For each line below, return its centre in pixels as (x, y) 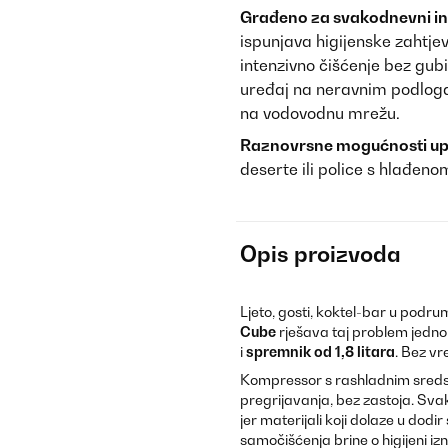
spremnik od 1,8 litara (320, 351)
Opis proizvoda (320, 254)
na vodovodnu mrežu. (320, 113)
